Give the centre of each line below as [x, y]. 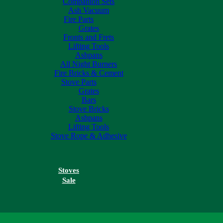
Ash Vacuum [89, 10]
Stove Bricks [89, 109]
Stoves [69, 170]
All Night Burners [89, 64]
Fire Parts [79, 19]
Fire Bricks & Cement [89, 73]
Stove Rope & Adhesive [89, 135]
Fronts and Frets [89, 37]
